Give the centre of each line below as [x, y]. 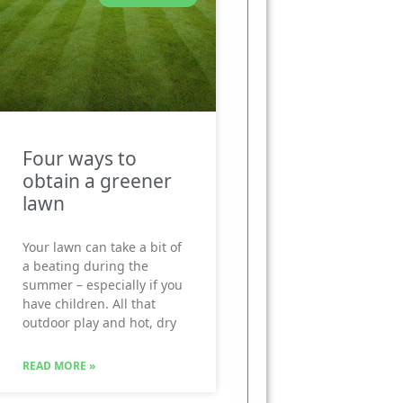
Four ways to [80, 158]
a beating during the [85, 265]
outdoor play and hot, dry [99, 322]
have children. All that [89, 303]
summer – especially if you [103, 284]
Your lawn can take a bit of [102, 246]
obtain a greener [97, 180]
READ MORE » [59, 365]
